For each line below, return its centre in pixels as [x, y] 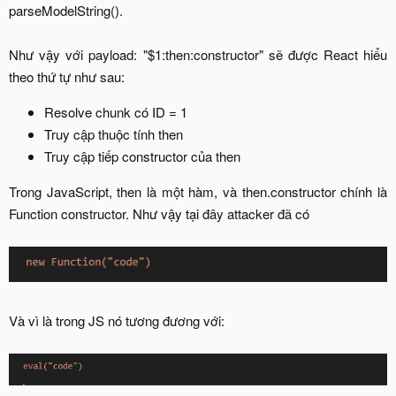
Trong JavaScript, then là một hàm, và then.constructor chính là [198, 192]
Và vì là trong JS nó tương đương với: [117, 320]
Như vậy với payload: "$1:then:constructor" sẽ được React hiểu [198, 55]
